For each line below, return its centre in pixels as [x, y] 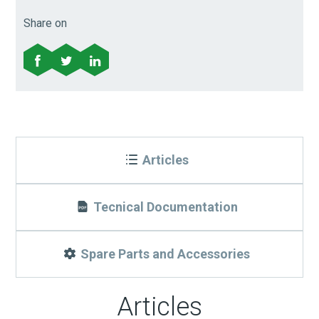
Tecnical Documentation [165, 207]
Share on [46, 23]
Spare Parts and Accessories [165, 254]
